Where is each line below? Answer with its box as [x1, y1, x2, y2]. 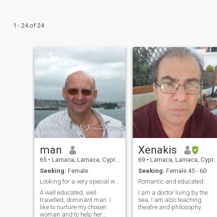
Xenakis [138, 143, 177, 156]
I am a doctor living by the [138, 188, 208, 196]
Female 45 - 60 [164, 167, 206, 174]
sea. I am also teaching [138, 196, 201, 203]
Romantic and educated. [138, 178, 205, 186]
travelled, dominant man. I [39, 196, 111, 203]
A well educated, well [39, 188, 96, 196]
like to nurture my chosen [39, 203, 107, 211]
